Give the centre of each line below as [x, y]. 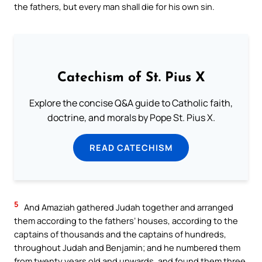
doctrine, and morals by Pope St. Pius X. [131, 118]
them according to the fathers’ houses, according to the [126, 221]
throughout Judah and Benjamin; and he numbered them [127, 248]
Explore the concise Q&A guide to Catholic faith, [131, 103]
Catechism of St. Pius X [131, 78]
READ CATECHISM [131, 148]
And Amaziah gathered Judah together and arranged [128, 207]
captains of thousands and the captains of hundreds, [120, 234]
